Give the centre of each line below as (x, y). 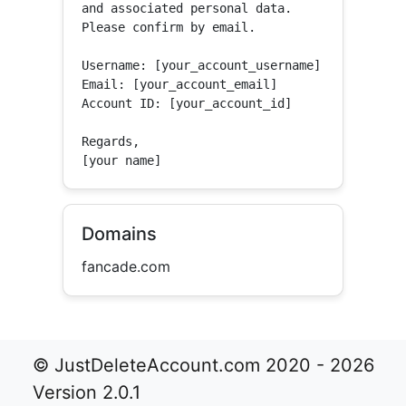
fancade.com (126, 266)
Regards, (111, 141)
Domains (120, 234)
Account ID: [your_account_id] (187, 103)
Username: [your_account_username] (202, 65)
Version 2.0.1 (86, 392)
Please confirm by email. (169, 27)
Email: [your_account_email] (180, 84)
